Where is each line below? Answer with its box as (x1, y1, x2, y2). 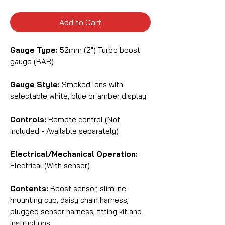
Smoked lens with (60, 80, 123, 90)
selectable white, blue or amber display (10, 91, 146, 101)
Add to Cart (59, 17, 101, 28)
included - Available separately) (10, 126, 119, 136)
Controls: (10, 115, 46, 125)
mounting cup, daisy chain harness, (10, 195, 129, 205)
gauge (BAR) (10, 57, 54, 67)
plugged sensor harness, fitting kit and (10, 207, 142, 217)
